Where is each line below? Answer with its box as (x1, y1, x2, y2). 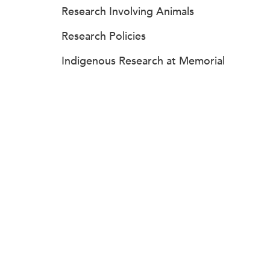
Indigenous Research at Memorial (61, 54, 225, 67)
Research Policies (61, 30, 146, 43)
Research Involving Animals (61, 5, 194, 18)
